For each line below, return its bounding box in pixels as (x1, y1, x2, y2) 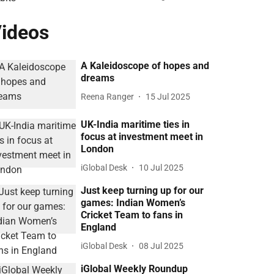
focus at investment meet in (81, 131, 204, 143)
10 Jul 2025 (139, 162, 184, 172)
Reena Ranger (81, 91, 135, 102)
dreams (81, 72, 115, 84)
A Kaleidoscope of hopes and (81, 60, 210, 72)
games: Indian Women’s (81, 197, 186, 209)
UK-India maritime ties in (81, 119, 190, 131)
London (81, 143, 114, 155)
